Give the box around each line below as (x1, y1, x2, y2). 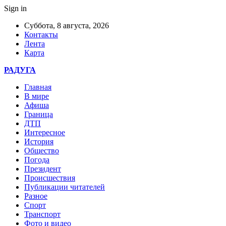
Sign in (4, 4, 27, 13)
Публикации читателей (24, 183, 105, 191)
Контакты (24, 30, 58, 39)
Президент (24, 164, 61, 173)
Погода (24, 155, 49, 164)
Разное (24, 192, 47, 200)
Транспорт (24, 210, 61, 218)
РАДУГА (4, 66, 36, 74)
